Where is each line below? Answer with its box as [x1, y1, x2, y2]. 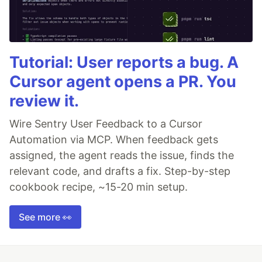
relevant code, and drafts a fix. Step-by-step [9, 165, 230, 178]
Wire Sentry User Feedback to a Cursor [9, 118, 202, 130]
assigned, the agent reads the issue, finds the [9, 149, 234, 162]
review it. [9, 91, 79, 111]
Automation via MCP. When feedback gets [9, 133, 218, 146]
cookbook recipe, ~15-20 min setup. [9, 181, 188, 194]
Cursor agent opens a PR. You [9, 72, 236, 92]
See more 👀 [19, 211, 72, 223]
